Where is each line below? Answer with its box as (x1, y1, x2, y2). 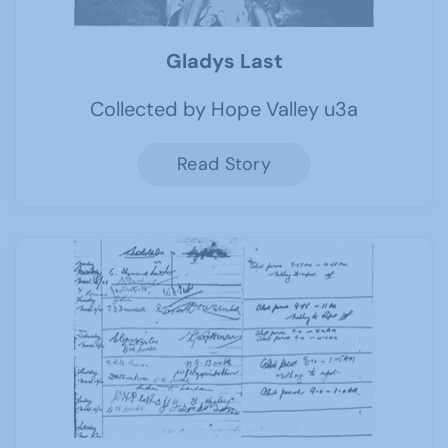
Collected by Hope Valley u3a (90, 96, 358, 122)
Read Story (177, 152, 271, 176)
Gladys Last (165, 48, 283, 74)
